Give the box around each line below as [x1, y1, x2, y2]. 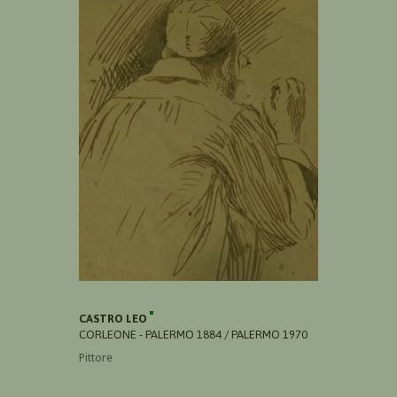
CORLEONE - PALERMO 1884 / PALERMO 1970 [79, 328, 307, 342]
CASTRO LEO [79, 312, 150, 326]
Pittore [79, 351, 113, 365]
